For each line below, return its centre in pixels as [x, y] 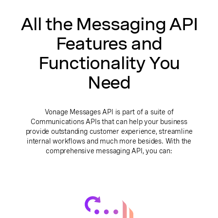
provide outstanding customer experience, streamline [109, 131]
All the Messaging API [109, 24]
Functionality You [109, 63]
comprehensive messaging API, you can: [109, 151]
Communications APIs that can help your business [109, 121]
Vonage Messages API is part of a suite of [109, 112]
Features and [109, 44]
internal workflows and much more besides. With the [109, 141]
